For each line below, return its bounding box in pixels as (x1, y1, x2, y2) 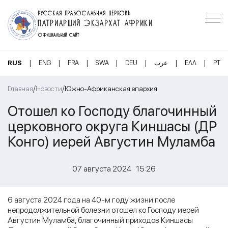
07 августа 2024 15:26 (72, 163, 156, 174)
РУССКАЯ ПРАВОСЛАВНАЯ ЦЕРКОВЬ (38, 9, 131, 15)
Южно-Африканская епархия (65, 84, 157, 93)
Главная (8, 84, 33, 93)
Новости (36, 84, 62, 93)
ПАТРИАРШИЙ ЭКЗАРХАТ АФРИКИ (38, 17, 153, 26)
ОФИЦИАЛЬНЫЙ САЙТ (38, 32, 80, 37)
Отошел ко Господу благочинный (8, 102, 217, 120)
